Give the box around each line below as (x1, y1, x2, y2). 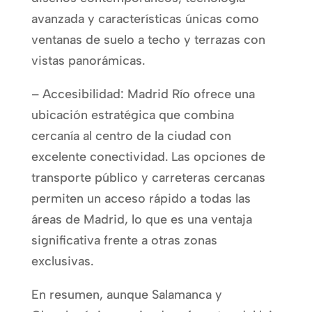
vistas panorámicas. (31, 52, 145, 68)
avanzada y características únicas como (31, 10, 259, 26)
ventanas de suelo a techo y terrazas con (31, 31, 265, 47)
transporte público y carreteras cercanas (31, 169, 265, 185)
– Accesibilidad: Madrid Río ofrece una (31, 86, 255, 102)
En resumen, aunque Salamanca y (31, 286, 222, 302)
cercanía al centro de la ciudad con (31, 127, 231, 143)
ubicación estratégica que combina (31, 107, 234, 123)
